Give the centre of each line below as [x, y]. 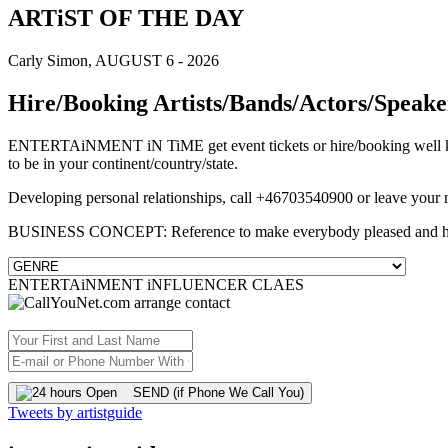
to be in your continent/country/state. [123, 164]
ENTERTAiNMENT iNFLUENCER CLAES [156, 285]
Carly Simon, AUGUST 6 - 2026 [113, 61]
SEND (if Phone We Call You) [210, 393]
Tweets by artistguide [75, 413]
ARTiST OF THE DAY [126, 18]
